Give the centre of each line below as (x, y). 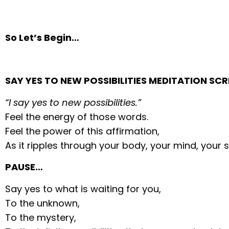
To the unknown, (43, 203)
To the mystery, (41, 217)
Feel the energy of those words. (77, 117)
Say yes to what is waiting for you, (83, 189)
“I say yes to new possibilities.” (73, 102)
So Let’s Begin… (42, 37)
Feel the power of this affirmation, (83, 131)
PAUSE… (24, 167)
